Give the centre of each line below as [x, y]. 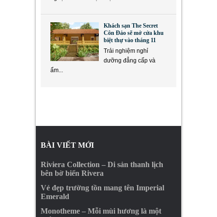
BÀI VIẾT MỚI [67, 145]
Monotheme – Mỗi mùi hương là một [101, 211]
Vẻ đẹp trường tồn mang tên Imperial [102, 187]
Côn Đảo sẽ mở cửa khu [134, 33]
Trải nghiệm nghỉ [126, 51]
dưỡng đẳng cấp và [130, 60]
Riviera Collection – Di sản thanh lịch [102, 164]
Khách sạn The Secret [131, 25]
